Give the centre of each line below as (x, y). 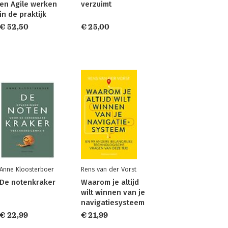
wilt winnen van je (113, 192)
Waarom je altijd (110, 182)
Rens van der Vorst (108, 169)
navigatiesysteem (112, 203)
